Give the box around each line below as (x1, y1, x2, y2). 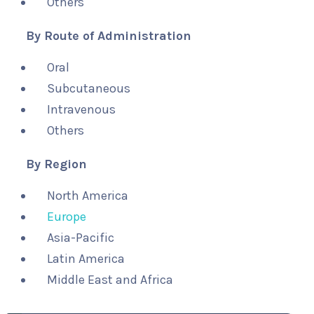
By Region (26, 156, 87, 172)
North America (47, 188, 128, 204)
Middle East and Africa (47, 272, 173, 288)
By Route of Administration (26, 28, 191, 44)
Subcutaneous (47, 81, 130, 97)
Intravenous (47, 102, 116, 118)
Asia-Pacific (47, 230, 114, 246)
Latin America (47, 251, 125, 267)
